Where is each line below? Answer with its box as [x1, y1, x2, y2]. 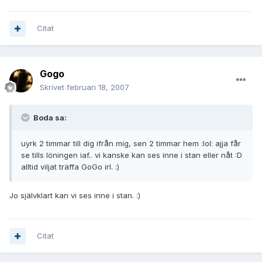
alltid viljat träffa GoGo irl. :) [21, 162, 119, 172]
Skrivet [40, 82, 67, 92]
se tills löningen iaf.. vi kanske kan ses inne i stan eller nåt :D [21, 150, 242, 160]
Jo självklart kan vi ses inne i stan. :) [9, 191, 140, 201]
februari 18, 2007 [67, 82, 129, 92]
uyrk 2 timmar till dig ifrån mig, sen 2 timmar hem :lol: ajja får [21, 139, 241, 149]
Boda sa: [32, 113, 67, 123]
